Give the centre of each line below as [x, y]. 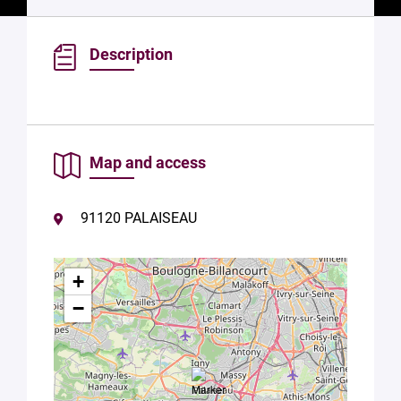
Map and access [148, 162]
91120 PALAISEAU [139, 218]
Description [131, 54]
